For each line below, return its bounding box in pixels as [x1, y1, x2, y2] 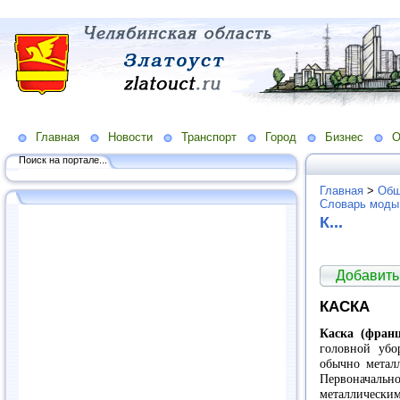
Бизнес [325, 129, 363, 144]
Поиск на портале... [19, 154, 107, 165]
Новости [108, 129, 153, 144]
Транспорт [181, 129, 237, 144]
